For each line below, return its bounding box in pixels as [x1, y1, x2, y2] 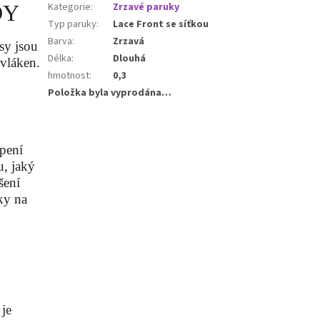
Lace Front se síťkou [113, 16, 209, 31]
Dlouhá [113, 51, 146, 66]
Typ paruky [48, 16, 97, 31]
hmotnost [48, 68, 90, 83]
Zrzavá [113, 34, 145, 49]
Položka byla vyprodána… [48, 85, 172, 100]
